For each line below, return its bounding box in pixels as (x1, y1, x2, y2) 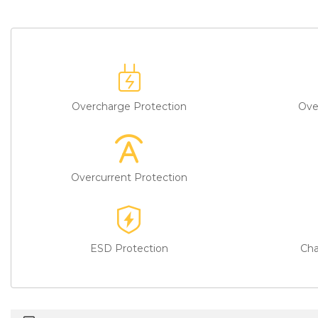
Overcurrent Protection (71, 170, 187, 184)
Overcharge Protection (72, 99, 187, 113)
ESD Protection (90, 241, 168, 255)
